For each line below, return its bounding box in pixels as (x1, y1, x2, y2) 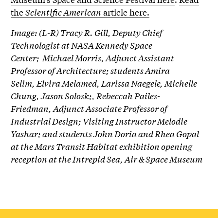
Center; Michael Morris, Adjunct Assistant (11, 52, 175, 64)
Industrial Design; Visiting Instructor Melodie (11, 115, 188, 127)
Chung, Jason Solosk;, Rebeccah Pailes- (11, 90, 161, 102)
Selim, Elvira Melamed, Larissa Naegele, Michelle (11, 77, 198, 90)
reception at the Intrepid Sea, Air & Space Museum (11, 153, 203, 165)
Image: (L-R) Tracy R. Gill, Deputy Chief (11, 26, 163, 39)
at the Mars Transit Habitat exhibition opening (11, 140, 193, 153)
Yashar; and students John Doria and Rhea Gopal (11, 127, 200, 140)
